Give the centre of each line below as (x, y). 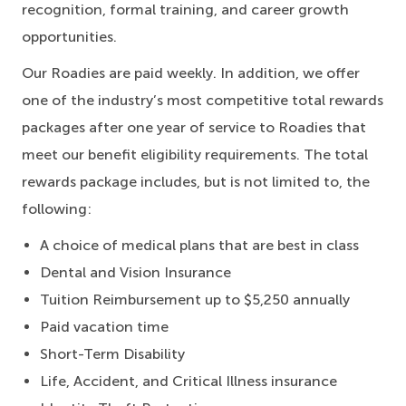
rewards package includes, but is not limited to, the (196, 181)
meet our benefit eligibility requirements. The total (195, 154)
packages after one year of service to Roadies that (194, 127)
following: (57, 208)
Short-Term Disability (112, 353)
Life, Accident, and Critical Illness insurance (188, 381)
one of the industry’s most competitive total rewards (203, 100)
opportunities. (69, 36)
